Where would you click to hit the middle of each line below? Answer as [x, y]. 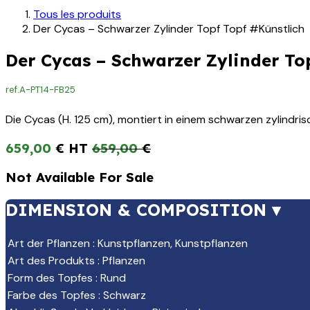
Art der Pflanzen [49, 244]
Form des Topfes [50, 278]
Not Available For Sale [80, 177]
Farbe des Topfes [52, 295]
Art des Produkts [51, 261]
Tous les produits [77, 14]
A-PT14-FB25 [47, 90]
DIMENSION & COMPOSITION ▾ [143, 210]
